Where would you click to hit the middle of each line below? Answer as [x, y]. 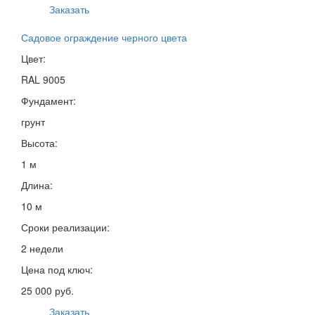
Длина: [37, 185]
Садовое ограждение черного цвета [104, 37]
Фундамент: [49, 100]
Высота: [39, 142]
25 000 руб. [47, 290]
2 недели [42, 248]
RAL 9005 [43, 79]
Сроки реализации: [65, 227]
